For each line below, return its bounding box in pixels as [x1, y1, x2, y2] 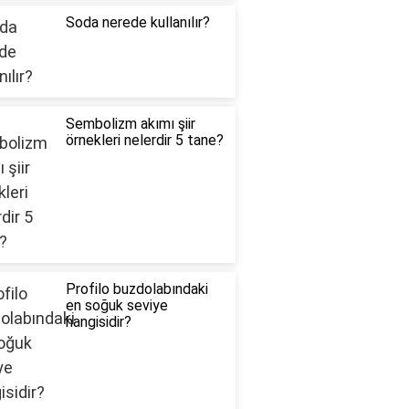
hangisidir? [65, 313, 131, 331]
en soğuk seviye [65, 297, 168, 315]
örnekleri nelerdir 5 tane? [65, 131, 224, 150]
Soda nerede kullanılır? [65, 14, 210, 32]
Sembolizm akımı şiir [65, 115, 195, 133]
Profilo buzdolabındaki [65, 280, 208, 299]
